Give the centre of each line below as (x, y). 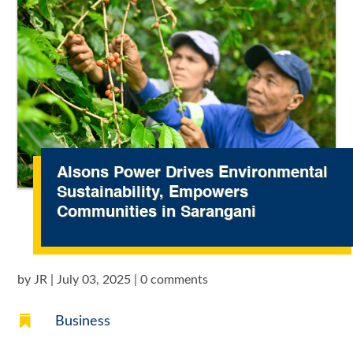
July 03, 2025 (94, 279)
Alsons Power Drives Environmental (193, 173)
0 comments (175, 279)
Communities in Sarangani (157, 212)
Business (82, 321)
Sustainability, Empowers (153, 193)
